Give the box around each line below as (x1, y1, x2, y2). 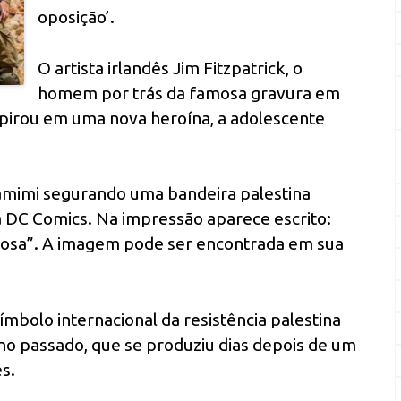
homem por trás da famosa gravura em (38, 82, 341, 103)
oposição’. (38, 6, 115, 27)
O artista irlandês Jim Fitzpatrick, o (38, 57, 303, 78)
